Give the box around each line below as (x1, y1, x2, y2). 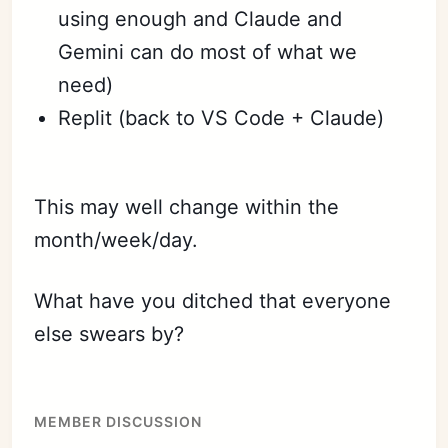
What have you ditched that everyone (34, 289, 392, 313)
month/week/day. (34, 228, 199, 252)
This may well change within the (34, 195, 340, 219)
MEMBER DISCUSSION (34, 413, 203, 430)
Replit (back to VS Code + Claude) (58, 106, 385, 130)
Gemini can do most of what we (58, 40, 358, 64)
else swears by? (34, 322, 185, 346)
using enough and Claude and (58, 7, 343, 31)
